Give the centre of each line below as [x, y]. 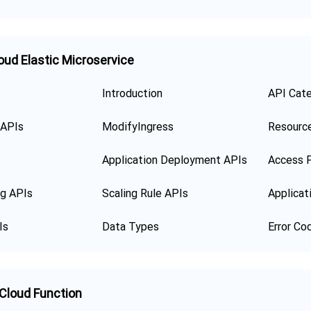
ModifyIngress [138, 127]
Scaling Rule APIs [145, 193]
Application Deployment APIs [175, 160]
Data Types [131, 227]
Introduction [132, 93]
